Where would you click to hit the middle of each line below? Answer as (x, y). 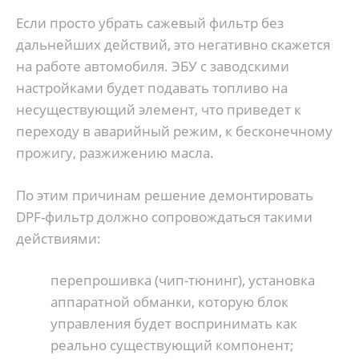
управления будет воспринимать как (173, 324)
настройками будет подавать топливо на (152, 88)
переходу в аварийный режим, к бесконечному (174, 131)
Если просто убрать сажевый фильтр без (150, 23)
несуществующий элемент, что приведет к (159, 110)
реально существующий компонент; (172, 345)
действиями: (58, 238)
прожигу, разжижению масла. (115, 153)
